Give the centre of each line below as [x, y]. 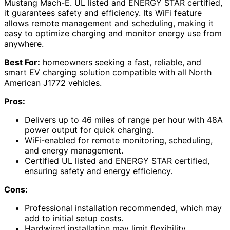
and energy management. [74, 150]
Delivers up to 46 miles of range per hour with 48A [124, 120]
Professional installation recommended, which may [123, 208]
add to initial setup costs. [74, 218]
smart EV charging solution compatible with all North [108, 72]
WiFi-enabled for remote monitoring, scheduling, [119, 140]
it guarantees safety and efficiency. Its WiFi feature [103, 13]
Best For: [22, 62]
